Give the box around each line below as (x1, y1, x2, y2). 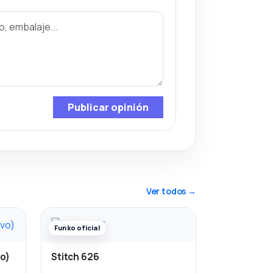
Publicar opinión (68, 100, 149, 114)
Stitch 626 (51, 250, 99, 263)
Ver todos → (146, 185, 196, 197)
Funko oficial (54, 222, 100, 232)
